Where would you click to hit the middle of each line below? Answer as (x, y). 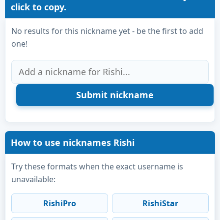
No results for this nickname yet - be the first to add (107, 31)
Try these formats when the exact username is (97, 166)
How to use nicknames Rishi (73, 142)
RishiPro (60, 203)
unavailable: (33, 179)
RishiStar (160, 203)
